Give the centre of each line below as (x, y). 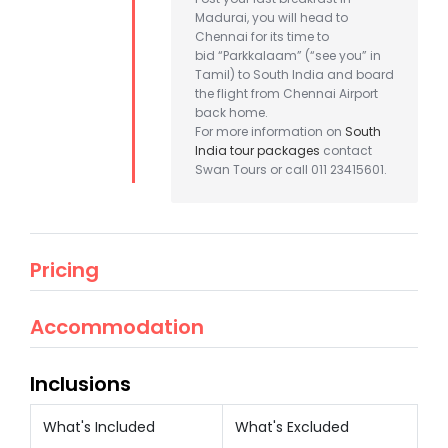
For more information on (270, 131)
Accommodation (117, 326)
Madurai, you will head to (271, 17)
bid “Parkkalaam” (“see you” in (288, 55)
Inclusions (80, 383)
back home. (231, 112)
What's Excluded (292, 426)
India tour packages (257, 150)
